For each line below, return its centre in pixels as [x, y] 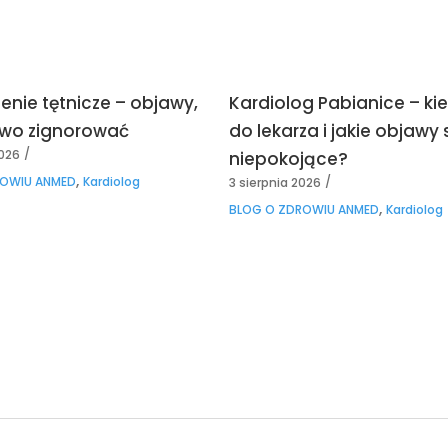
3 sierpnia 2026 [274, 182]
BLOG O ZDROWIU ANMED [303, 209]
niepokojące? [288, 158]
